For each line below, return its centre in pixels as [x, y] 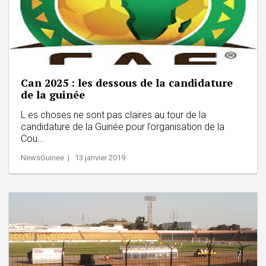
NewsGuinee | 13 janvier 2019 [73, 157]
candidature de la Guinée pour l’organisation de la [123, 126]
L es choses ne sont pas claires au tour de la [113, 115]
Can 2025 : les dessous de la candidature [127, 82]
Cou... [33, 138]
